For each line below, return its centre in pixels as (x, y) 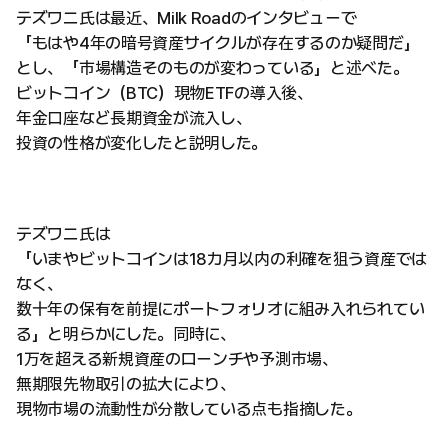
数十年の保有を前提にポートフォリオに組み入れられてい (220, 309)
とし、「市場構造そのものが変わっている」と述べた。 (212, 68)
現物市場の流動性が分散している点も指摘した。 (189, 409)
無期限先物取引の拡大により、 (126, 384)
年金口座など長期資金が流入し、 (134, 118)
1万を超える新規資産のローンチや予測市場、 (177, 359)
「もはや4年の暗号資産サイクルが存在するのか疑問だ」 (218, 43)
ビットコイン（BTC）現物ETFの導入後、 (164, 93)
